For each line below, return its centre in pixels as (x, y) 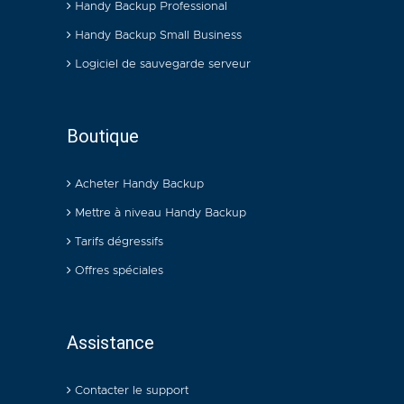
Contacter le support (130, 390)
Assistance (110, 342)
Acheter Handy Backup (138, 184)
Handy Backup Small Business (156, 35)
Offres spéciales (117, 271)
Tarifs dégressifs (117, 242)
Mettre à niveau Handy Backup (159, 213)
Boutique (103, 136)
